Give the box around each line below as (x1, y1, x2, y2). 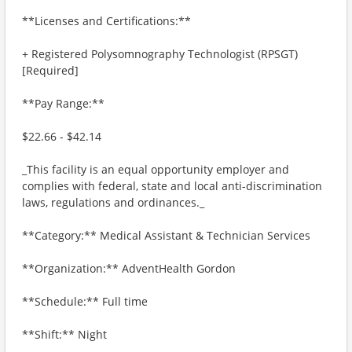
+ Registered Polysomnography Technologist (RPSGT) (22, 46, 298, 61)
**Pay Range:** (22, 96, 104, 111)
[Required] (22, 63, 79, 78)
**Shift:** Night (22, 327, 107, 342)
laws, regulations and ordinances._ (22, 195, 204, 210)
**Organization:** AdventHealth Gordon (22, 261, 236, 276)
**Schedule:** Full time (22, 294, 148, 309)
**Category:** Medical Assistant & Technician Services (22, 228, 310, 243)
